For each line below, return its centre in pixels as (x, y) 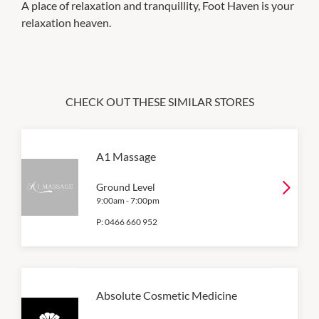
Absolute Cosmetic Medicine (167, 295)
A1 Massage (126, 156)
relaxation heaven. (66, 22)
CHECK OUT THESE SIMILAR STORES (159, 101)
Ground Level (126, 187)
